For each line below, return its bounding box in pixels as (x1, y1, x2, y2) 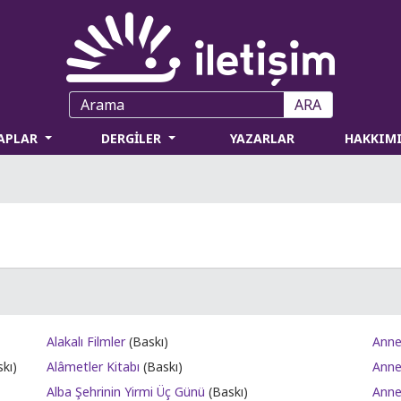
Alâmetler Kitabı (47, 358, 141, 375)
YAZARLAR (230, 130, 295, 147)
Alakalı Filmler (47, 333, 126, 350)
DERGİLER (101, 130, 166, 147)
